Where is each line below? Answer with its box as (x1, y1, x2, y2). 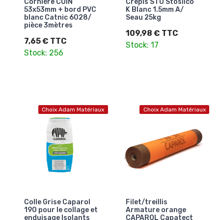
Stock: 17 (125, 40, 159, 50)
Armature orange (125, 206, 186, 215)
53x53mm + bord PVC (24, 5, 96, 14)
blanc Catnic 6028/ (24, 13, 91, 22)
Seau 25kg (125, 13, 161, 22)
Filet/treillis (125, 198, 167, 207)
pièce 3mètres (24, 21, 73, 29)
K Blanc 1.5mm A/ (125, 5, 184, 14)
